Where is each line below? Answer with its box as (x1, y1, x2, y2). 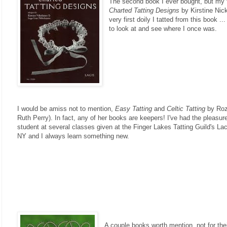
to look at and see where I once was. (109, 25, 217, 33)
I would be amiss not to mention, (17, 105, 115, 113)
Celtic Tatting (167, 105, 205, 113)
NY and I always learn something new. (17, 132, 129, 140)
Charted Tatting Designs (109, 7, 180, 15)
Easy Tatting (115, 105, 152, 113)
